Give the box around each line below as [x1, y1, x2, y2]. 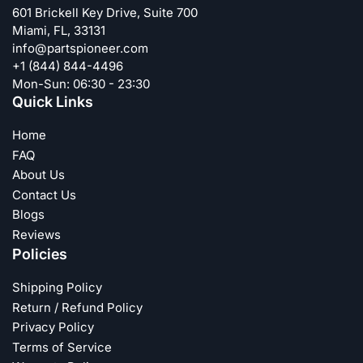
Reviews [12, 226, 61, 242]
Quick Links [12, 93, 93, 111]
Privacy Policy [12, 319, 94, 335]
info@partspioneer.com [12, 41, 148, 57]
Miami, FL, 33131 [12, 23, 105, 39]
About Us [12, 167, 65, 183]
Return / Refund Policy [12, 299, 143, 315]
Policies [12, 246, 67, 263]
